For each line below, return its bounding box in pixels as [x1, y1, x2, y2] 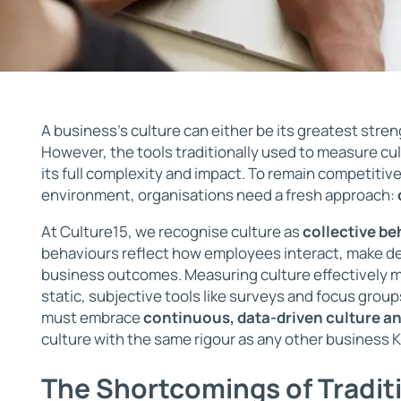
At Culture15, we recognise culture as [40, 220, 303, 242]
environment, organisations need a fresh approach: [40, 183, 397, 205]
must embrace [40, 306, 143, 328]
